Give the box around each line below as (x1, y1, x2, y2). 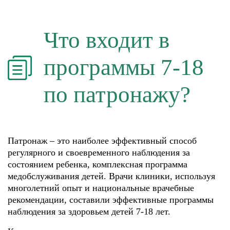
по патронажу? (44, 82, 190, 107)
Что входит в (44, 27, 169, 53)
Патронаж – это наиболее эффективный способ (8, 136, 197, 146)
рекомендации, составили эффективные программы (8, 195, 214, 205)
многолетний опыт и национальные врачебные (8, 183, 194, 193)
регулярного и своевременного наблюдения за (8, 147, 190, 158)
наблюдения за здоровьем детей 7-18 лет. (8, 206, 170, 217)
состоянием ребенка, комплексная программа (8, 159, 187, 169)
